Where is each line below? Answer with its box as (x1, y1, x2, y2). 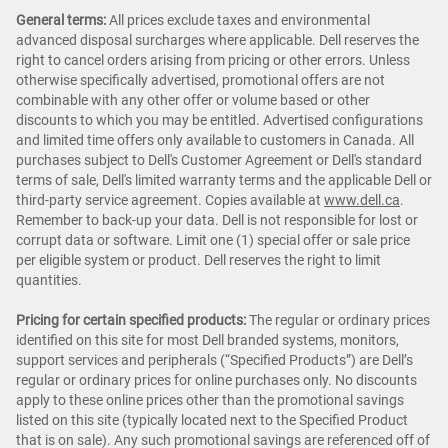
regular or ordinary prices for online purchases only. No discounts (16, 371, 417, 388)
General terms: (16, 11, 106, 28)
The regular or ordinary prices (246, 311, 430, 328)
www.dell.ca (324, 191, 400, 208)
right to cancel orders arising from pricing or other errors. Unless (16, 51, 410, 68)
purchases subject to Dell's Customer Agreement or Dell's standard (16, 151, 422, 168)
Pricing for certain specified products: (16, 311, 246, 328)
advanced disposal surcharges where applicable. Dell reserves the (16, 31, 419, 48)
